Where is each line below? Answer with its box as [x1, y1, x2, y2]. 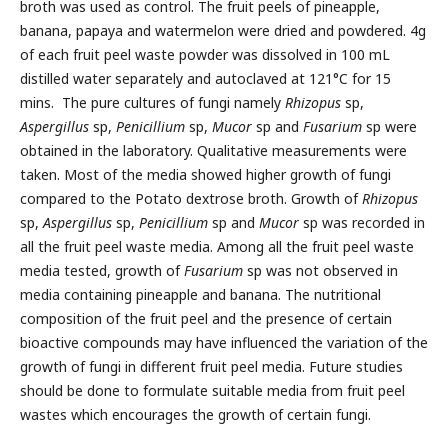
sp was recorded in [298, 212, 425, 232]
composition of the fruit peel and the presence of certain [19, 308, 392, 328]
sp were [361, 116, 417, 136]
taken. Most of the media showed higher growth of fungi [19, 164, 391, 184]
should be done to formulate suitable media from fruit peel [19, 380, 405, 400]
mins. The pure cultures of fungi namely [19, 92, 285, 112]
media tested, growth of [19, 260, 184, 280]
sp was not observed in [242, 260, 398, 280]
